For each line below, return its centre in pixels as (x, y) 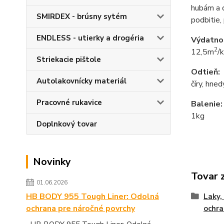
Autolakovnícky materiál (81, 81)
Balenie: (206, 104)
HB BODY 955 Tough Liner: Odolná (92, 196)
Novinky (52, 162)
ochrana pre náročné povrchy (80, 208)
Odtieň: (205, 72)
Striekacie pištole (69, 59)
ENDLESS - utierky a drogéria (90, 38)
